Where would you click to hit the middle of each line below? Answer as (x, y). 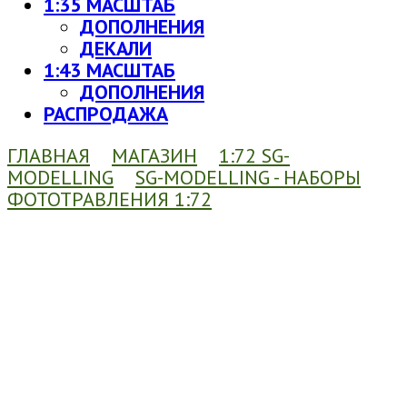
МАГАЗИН (154, 156)
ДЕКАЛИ (116, 49)
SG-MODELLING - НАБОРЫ (248, 178)
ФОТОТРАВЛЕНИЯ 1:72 (109, 199)
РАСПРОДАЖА (106, 114)
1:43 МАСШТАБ (109, 70)
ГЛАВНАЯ (49, 156)
